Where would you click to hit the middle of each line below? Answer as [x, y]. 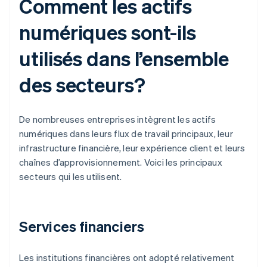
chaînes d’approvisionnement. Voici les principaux [121, 162]
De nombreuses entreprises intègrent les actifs [118, 119]
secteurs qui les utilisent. [71, 177]
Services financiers [82, 226]
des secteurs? [82, 85]
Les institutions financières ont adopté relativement [127, 258]
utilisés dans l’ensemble [124, 58]
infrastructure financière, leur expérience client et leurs [132, 148]
